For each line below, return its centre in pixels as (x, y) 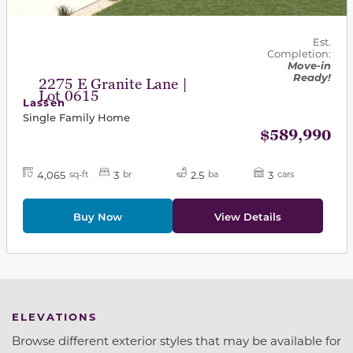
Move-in (309, 65)
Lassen (44, 102)
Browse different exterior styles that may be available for (176, 341)
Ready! (312, 77)
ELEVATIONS (54, 317)
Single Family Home (76, 117)
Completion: (299, 54)
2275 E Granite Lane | (113, 85)
